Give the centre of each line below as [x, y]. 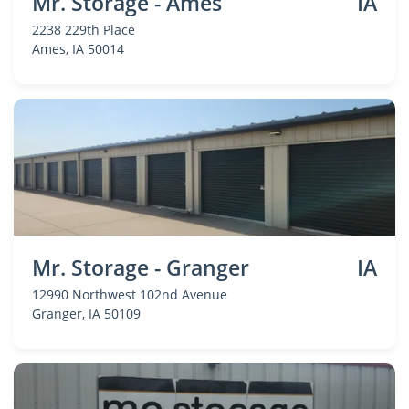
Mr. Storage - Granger [141, 267]
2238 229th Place [84, 30]
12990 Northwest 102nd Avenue [130, 294]
